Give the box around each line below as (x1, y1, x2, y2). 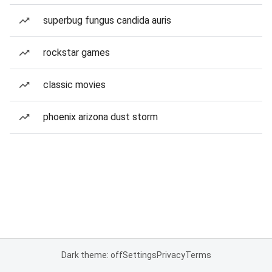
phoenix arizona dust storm (43, 111, 158, 123)
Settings (122, 250, 157, 260)
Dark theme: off (61, 250, 123, 260)
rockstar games (43, 47, 110, 58)
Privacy (156, 250, 185, 260)
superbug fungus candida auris (43, 15, 171, 26)
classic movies (43, 79, 106, 90)
